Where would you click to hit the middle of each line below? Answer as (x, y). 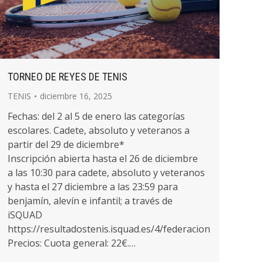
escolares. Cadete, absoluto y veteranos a (99, 130)
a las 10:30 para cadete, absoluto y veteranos (106, 172)
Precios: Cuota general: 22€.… (72, 243)
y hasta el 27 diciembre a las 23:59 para (93, 186)
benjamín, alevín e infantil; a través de (90, 200)
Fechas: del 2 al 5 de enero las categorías (96, 116)
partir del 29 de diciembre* (66, 144)
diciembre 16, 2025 (76, 96)
